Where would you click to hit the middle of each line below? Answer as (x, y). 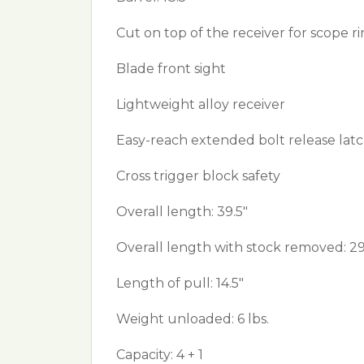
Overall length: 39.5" (182, 212)
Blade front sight (171, 69)
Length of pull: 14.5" (180, 283)
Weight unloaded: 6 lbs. (193, 319)
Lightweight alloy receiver (201, 104)
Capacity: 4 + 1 (160, 355)
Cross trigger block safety (198, 176)
